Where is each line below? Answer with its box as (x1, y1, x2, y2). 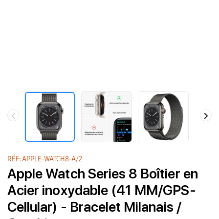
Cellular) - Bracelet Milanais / (7, 198, 181, 216)
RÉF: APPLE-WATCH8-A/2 (7, 155, 83, 164)
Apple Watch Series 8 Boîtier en (7, 165, 198, 182)
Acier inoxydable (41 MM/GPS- (7, 182, 196, 199)
